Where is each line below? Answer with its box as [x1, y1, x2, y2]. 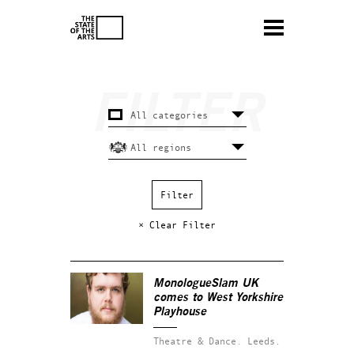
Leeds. [247, 335, 281, 347]
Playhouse [153, 306, 206, 318]
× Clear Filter [138, 219, 216, 231]
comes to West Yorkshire [153, 292, 283, 303]
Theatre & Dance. [153, 335, 242, 347]
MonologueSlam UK [153, 277, 258, 289]
